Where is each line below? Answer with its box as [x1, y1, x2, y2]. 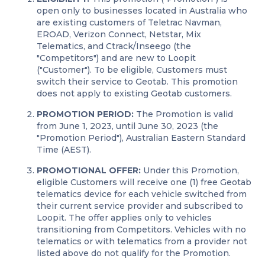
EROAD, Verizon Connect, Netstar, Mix [37, 29, 202, 40]
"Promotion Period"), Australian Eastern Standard [37, 132, 246, 143]
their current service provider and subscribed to [37, 201, 244, 211]
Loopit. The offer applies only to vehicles [37, 212, 212, 223]
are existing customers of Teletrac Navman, [37, 17, 222, 28]
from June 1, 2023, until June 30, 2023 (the [37, 121, 219, 131]
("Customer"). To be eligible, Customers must [37, 64, 228, 75]
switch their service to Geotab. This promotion [37, 76, 238, 87]
